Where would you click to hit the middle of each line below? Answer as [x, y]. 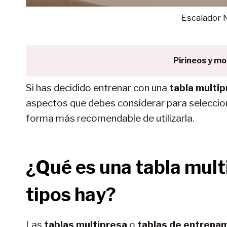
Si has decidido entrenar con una [98, 88]
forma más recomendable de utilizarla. [110, 118]
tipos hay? [71, 194]
